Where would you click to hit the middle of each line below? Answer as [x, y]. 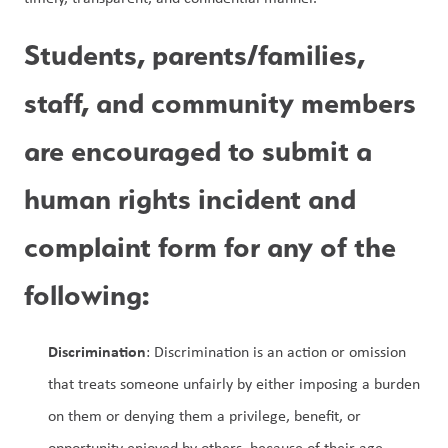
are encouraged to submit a [198, 150]
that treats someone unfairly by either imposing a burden [234, 383]
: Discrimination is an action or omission [276, 351]
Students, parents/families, [194, 54]
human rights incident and [190, 198]
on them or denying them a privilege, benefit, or [204, 415]
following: [86, 294]
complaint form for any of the [210, 246]
